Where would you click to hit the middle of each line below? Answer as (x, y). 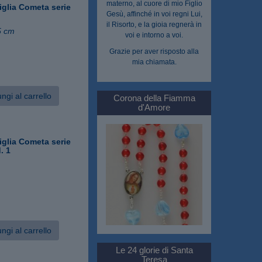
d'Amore (154, 107)
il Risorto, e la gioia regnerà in (154, 24)
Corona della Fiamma (154, 98)
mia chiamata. (154, 62)
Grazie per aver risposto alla (154, 51)
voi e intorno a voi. (154, 35)
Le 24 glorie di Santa (154, 250)
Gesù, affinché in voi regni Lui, (154, 14)
